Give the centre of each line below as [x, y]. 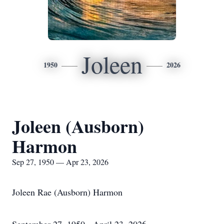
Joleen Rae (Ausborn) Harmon [67, 192]
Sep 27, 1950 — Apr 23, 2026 [60, 162]
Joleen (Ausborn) [78, 126]
